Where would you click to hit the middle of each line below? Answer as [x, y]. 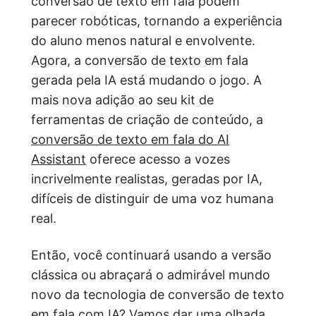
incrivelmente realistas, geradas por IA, [147, 179]
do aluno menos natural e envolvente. [143, 41]
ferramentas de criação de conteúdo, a [147, 120]
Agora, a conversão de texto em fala [140, 60]
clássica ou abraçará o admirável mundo [151, 275]
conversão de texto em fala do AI [130, 139]
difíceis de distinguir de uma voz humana [152, 199]
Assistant [59, 159]
